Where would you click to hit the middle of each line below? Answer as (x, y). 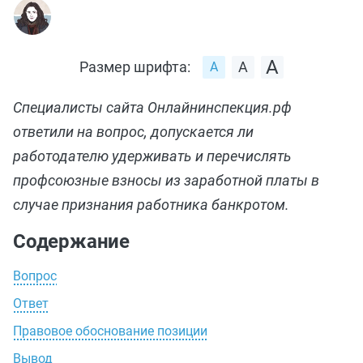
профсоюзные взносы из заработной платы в (166, 180)
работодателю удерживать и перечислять (152, 156)
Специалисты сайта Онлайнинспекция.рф (152, 107)
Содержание (71, 241)
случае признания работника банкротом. (151, 205)
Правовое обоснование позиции (110, 331)
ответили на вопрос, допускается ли (133, 132)
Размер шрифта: (135, 67)
